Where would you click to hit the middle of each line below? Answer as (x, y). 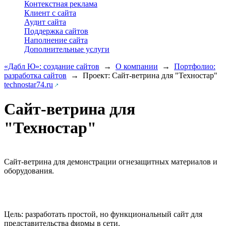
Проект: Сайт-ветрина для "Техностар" (148, 75)
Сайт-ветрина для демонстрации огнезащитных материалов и (111, 161)
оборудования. (29, 171)
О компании (137, 66)
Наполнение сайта (56, 40)
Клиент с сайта (50, 13)
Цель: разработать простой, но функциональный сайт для (103, 214)
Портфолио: (195, 66)
